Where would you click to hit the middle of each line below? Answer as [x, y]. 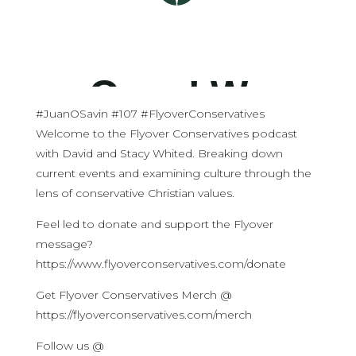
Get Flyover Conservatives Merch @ [133, 295]
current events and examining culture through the [173, 173]
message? [66, 244]
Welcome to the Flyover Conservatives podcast [166, 133]
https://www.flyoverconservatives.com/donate [161, 264]
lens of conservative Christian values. [136, 193]
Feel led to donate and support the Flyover [154, 224]
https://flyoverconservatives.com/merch [143, 315]
